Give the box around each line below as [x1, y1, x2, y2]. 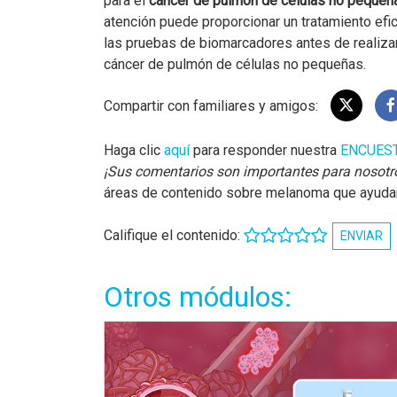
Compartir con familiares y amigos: [104, 97, 322, 114]
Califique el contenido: [104, 226, 244, 244]
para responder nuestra [190, 141, 340, 159]
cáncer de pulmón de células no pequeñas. [104, 55, 366, 73]
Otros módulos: [104, 280, 292, 315]
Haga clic [104, 141, 164, 159]
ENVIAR [340, 228, 383, 243]
